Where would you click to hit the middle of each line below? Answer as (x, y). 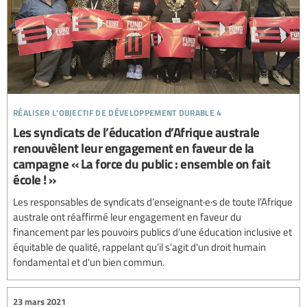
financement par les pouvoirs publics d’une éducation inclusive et (152, 232)
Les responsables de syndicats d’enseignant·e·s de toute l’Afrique (153, 202)
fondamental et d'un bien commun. (89, 262)
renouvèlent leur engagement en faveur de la (134, 148)
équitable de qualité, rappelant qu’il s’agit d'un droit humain (139, 247)
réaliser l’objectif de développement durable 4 (118, 111)
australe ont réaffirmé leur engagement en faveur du (127, 217)
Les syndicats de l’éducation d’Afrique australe (136, 132)
